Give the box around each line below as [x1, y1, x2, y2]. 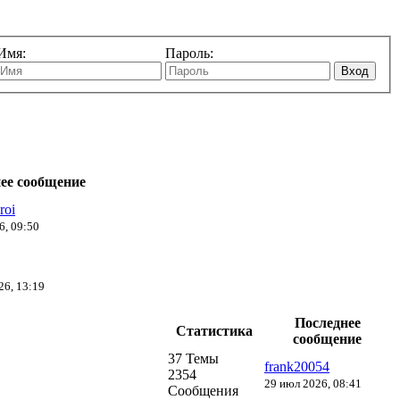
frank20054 [264, 358, 329, 374]
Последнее [294, 314, 361, 330]
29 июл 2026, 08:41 [264, 376, 362, 390]
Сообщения [168, 382, 238, 398]
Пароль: [165, 45, 213, 61]
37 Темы [168, 350, 219, 366]
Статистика [176, 322, 253, 338]
